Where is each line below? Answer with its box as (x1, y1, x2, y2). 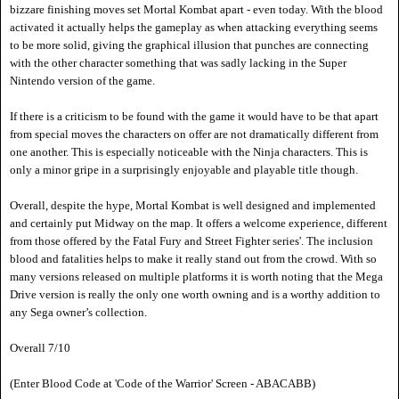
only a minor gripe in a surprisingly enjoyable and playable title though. (10, 163, 361, 177)
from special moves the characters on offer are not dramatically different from (10, 127, 379, 142)
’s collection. (85, 305, 147, 320)
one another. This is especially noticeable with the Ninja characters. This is (10, 145, 368, 159)
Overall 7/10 (10, 341, 70, 355)
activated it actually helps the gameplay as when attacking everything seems (10, 20, 378, 35)
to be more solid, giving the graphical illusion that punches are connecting (10, 38, 369, 53)
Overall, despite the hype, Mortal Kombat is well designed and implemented (10, 199, 376, 213)
